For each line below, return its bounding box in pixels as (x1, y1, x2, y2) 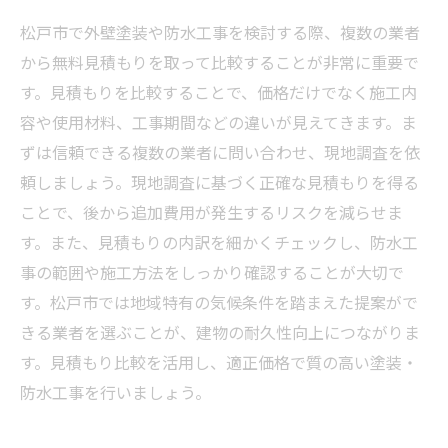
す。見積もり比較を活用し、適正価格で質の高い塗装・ (20, 350, 418, 374)
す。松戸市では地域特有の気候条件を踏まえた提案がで (20, 290, 418, 314)
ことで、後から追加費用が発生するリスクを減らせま (20, 200, 403, 224)
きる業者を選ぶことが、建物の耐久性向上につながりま (20, 320, 420, 344)
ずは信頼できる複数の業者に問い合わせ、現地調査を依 (20, 140, 420, 164)
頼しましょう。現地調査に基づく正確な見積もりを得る (20, 170, 419, 194)
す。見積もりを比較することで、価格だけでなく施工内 (20, 80, 417, 104)
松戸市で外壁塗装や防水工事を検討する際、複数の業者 (20, 20, 420, 44)
